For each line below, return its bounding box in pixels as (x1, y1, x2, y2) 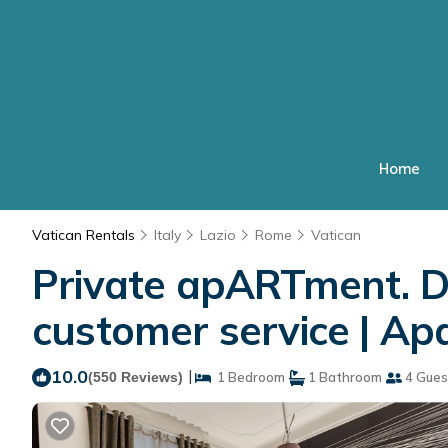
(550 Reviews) (88, 369, 183, 385)
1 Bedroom (211, 369, 285, 385)
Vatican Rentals (32, 226, 139, 244)
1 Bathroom (305, 369, 382, 385)
